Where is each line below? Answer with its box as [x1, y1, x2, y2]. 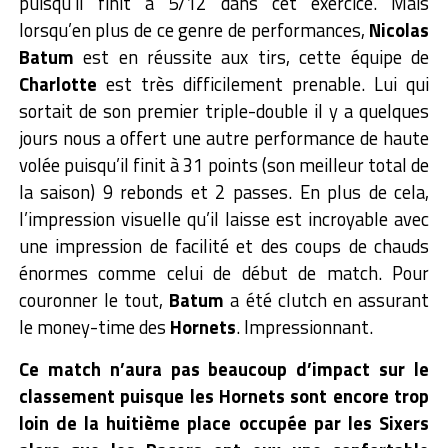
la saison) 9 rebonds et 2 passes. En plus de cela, [18, 178, 430, 207]
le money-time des [18, 313, 170, 342]
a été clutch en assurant [224, 286, 430, 315]
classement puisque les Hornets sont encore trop [18, 382, 430, 411]
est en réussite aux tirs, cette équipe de [73, 43, 430, 72]
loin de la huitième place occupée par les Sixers [18, 409, 430, 438]
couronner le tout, [18, 286, 170, 315]
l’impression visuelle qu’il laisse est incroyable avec [18, 205, 430, 234]
